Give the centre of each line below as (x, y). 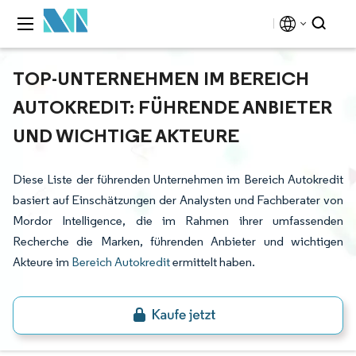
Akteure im (42, 262)
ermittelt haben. (213, 262)
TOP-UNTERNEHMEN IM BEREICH (161, 78)
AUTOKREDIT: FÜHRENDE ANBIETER (172, 106)
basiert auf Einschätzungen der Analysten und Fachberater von (178, 200)
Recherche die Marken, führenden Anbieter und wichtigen (178, 241)
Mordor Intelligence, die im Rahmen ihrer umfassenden (178, 221)
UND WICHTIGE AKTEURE (126, 135)
